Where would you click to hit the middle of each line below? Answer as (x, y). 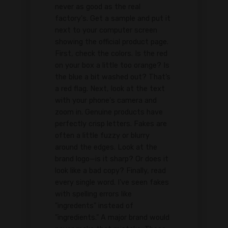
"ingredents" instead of (94, 206)
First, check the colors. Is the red (111, 54)
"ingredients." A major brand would (112, 218)
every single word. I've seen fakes (112, 183)
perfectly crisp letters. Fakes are (111, 124)
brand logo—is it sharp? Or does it (112, 159)
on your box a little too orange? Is (112, 66)
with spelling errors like (93, 194)
